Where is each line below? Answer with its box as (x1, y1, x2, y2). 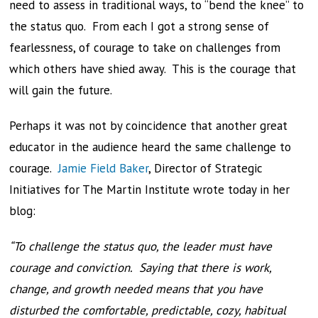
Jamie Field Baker (58, 160, 149, 176)
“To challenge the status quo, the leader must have (9, 238, 273, 254)
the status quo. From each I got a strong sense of (9, 18, 270, 34)
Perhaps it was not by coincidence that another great (9, 118, 288, 133)
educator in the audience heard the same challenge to (9, 139, 292, 155)
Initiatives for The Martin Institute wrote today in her (9, 182, 290, 197)
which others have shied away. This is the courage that (9, 61, 297, 77)
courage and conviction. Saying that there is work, (9, 260, 272, 275)
